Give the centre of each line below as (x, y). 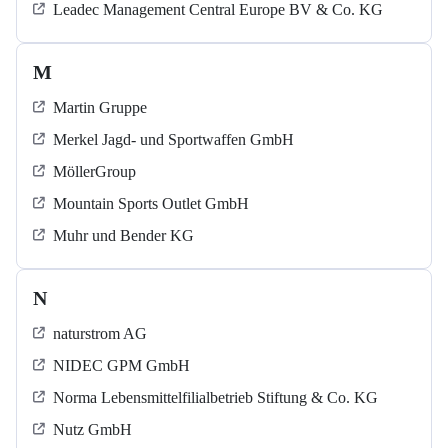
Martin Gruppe (100, 108)
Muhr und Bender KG (123, 236)
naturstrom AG (100, 334)
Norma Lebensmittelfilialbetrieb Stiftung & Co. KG (215, 398)
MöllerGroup (94, 172)
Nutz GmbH (92, 430)
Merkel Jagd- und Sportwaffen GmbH (173, 140)
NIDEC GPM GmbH (121, 366)
